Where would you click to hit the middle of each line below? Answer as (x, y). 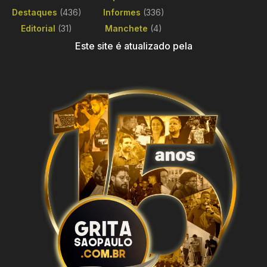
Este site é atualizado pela (133, 46)
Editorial (38, 28)
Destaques (34, 12)
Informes (122, 12)
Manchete (126, 28)
